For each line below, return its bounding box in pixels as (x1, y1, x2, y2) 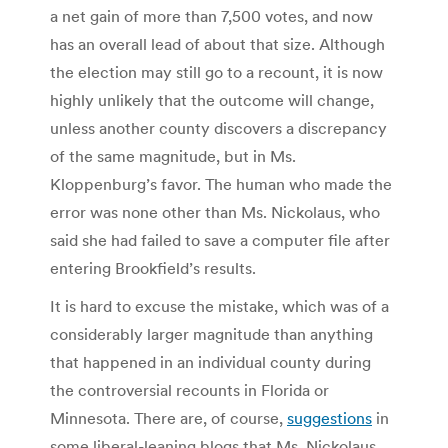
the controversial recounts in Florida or (50, 379, 329, 400)
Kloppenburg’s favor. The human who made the (50, 173, 392, 194)
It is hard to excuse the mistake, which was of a (50, 295, 389, 316)
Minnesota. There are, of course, (50, 407, 287, 428)
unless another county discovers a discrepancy (50, 117, 387, 138)
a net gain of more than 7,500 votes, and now (50, 5, 373, 26)
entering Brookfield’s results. (50, 257, 256, 278)
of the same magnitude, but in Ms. (50, 145, 296, 166)
